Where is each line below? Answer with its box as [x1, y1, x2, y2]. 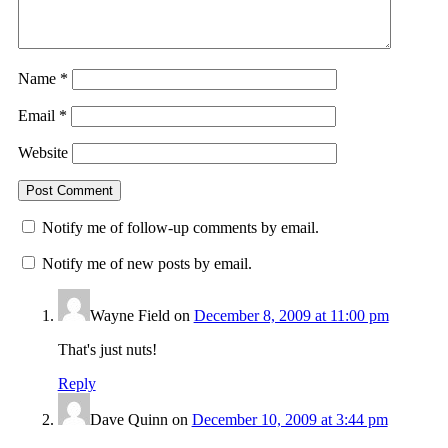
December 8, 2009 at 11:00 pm [193, 306, 389, 324]
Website [17, 143, 68, 161]
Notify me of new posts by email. [41, 254, 252, 272]
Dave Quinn [89, 410, 168, 428]
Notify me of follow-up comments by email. [41, 218, 319, 236]
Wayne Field [89, 306, 170, 324]
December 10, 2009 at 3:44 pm [191, 410, 388, 428]
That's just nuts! [57, 340, 157, 358]
